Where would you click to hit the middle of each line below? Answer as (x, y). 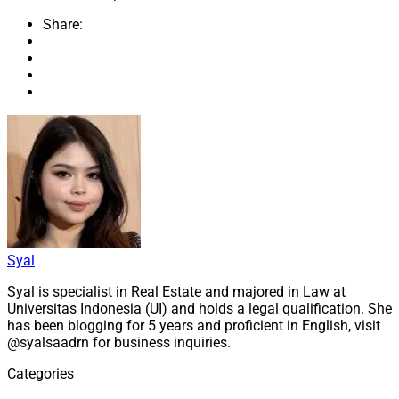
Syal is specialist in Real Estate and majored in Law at (176, 291)
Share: (63, 24)
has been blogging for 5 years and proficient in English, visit (194, 325)
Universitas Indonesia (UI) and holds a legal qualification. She (199, 308)
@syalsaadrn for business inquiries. (119, 342)
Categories (41, 373)
